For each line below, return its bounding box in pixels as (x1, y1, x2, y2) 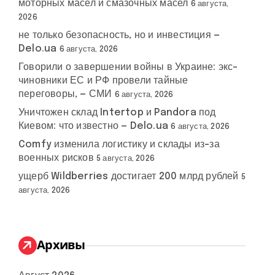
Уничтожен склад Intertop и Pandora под (18, 107, 216, 118)
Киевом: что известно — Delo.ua (18, 121, 168, 131)
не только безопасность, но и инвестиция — (18, 30, 220, 41)
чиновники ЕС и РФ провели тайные (18, 76, 188, 86)
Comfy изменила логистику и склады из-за (18, 139, 220, 150)
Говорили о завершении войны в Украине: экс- (18, 62, 238, 72)
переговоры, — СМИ (18, 89, 112, 99)
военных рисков (18, 153, 94, 163)
